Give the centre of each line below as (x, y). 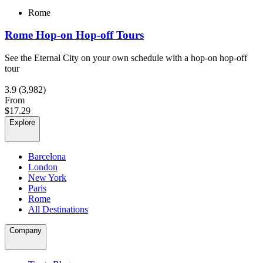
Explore (22, 123)
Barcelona (47, 157)
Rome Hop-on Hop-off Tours (74, 35)
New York (47, 178)
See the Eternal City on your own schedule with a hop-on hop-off (126, 58)
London (43, 167)
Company (26, 231)
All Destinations (58, 210)
